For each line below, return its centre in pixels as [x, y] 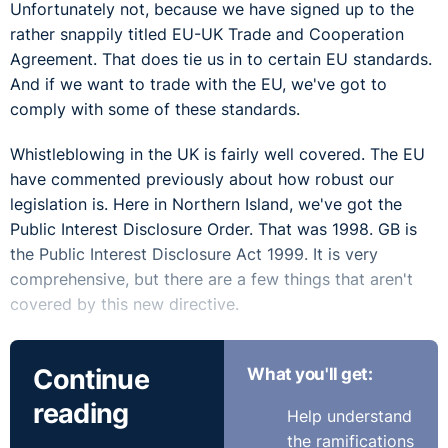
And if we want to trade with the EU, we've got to [198, 85]
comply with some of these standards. [155, 110]
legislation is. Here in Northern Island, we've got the [206, 205]
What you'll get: [310, 374]
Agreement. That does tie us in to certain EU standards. [221, 60]
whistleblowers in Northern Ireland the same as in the [211, 375]
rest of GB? [52, 400]
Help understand [350, 417]
